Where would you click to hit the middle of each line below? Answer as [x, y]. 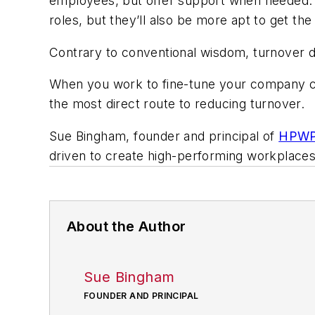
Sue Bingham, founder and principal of [164, 136]
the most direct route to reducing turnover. [177, 104]
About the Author [127, 226]
